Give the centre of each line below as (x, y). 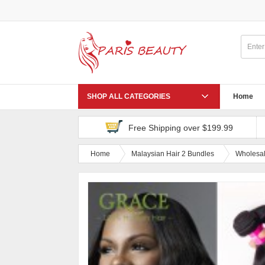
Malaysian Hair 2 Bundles (173, 154)
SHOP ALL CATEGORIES (129, 96)
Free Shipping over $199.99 (181, 128)
